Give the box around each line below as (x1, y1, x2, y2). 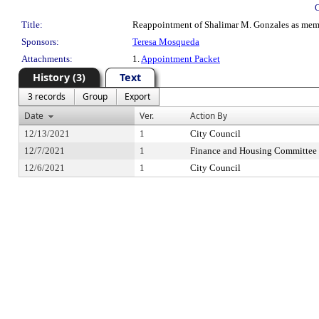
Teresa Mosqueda (132, 36, 199, 47)
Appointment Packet (141, 53, 220, 64)
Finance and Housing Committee (190, 145, 317, 156)
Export (125, 90, 150, 103)
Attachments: (21, 53, 73, 64)
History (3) (33, 70, 85, 84)
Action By (190, 110, 227, 122)
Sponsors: (21, 36, 59, 47)
